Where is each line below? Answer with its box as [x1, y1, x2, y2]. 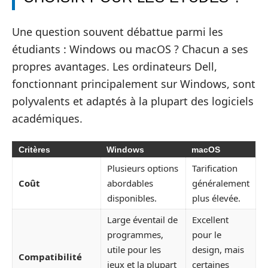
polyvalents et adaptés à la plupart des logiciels [12, 94, 254, 109]
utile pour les [107, 243, 161, 255]
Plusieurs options [107, 162, 178, 174]
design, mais [192, 243, 244, 255]
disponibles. [107, 191, 157, 204]
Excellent [192, 213, 229, 226]
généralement [192, 176, 249, 189]
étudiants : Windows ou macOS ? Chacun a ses [12, 42, 248, 57]
